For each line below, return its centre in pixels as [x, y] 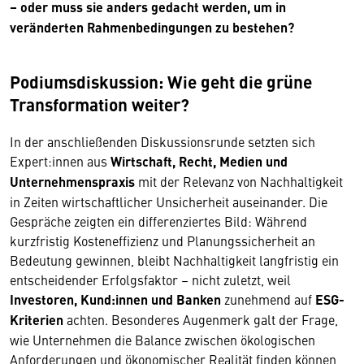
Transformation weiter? [100, 104]
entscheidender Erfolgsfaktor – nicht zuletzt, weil [150, 279]
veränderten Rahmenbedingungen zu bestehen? [152, 27]
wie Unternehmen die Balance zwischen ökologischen [162, 340]
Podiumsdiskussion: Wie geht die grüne [161, 81]
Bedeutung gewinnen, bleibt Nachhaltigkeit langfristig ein [174, 260]
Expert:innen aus [60, 161]
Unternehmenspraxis [72, 182]
